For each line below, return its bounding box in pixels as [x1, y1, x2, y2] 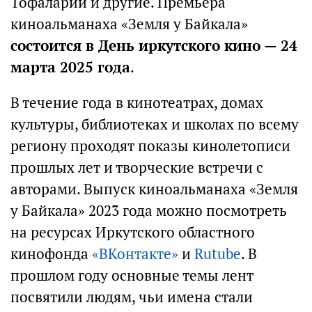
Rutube [194, 244, 241, 263]
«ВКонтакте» [92, 244, 182, 263]
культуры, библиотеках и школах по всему [10, 114, 299, 134]
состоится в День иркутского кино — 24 [10, 36, 297, 55]
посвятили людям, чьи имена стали [10, 287, 253, 306]
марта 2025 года [10, 57, 130, 77]
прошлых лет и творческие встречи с [10, 157, 263, 177]
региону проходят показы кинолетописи [10, 136, 290, 155]
